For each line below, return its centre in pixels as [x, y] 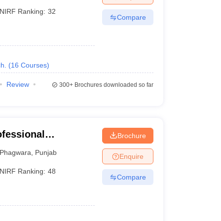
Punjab [46, 152]
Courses [34, 65]
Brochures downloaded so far [113, 85]
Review [18, 84]
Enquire [131, 156]
